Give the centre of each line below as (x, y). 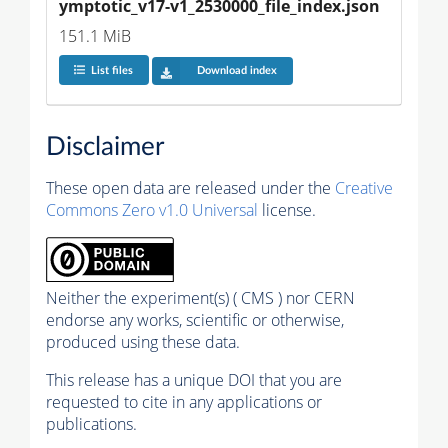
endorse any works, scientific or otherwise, (195, 320)
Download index (236, 71)
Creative (364, 188)
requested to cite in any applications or (184, 402)
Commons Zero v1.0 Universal (152, 210)
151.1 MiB (95, 35)
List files (111, 71)
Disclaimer (105, 147)
